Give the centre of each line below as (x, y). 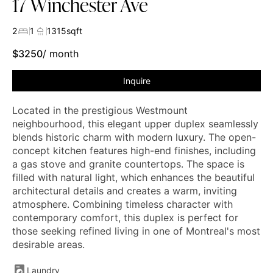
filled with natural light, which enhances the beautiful (133, 177)
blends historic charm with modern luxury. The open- (134, 137)
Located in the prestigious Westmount (100, 110)
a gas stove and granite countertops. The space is (128, 164)
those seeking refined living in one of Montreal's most (136, 231)
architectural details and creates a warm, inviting (125, 190)
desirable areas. (48, 244)
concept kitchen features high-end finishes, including (134, 150)
